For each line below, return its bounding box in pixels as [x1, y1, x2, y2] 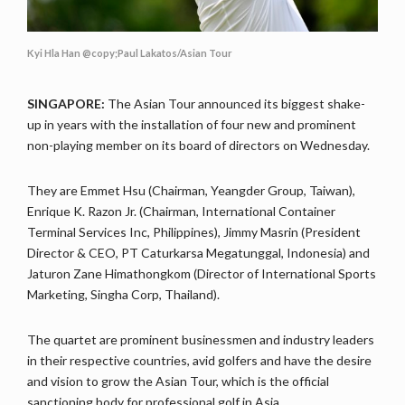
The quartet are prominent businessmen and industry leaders [27, 332, 374, 347]
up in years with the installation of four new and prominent [27, 117, 356, 132]
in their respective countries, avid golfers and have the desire [27, 353, 372, 368]
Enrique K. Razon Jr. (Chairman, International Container [27, 203, 335, 219]
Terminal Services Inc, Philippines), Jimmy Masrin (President [27, 224, 361, 240]
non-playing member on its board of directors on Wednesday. [27, 137, 370, 153]
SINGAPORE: [27, 96, 105, 111]
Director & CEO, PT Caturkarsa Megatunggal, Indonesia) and [27, 245, 370, 260]
